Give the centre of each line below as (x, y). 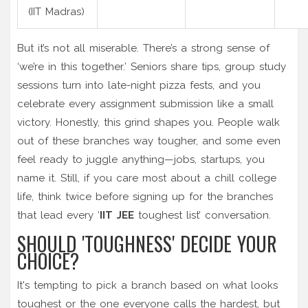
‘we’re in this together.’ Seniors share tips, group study (152, 66)
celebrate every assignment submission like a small (145, 103)
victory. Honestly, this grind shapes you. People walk (148, 122)
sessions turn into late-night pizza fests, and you (139, 85)
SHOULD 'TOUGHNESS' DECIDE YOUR (147, 243)
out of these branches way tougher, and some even (149, 141)
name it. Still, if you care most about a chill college (147, 178)
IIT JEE (117, 215)
